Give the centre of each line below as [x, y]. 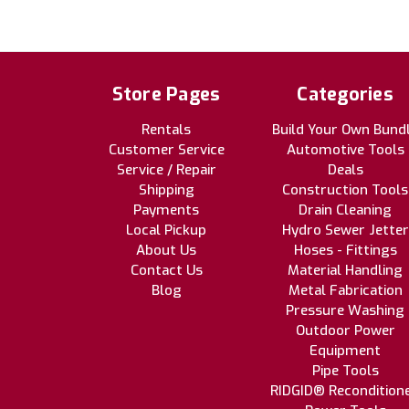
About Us [166, 251]
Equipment [345, 351]
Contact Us [166, 271]
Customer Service [166, 150]
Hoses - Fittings [345, 251]
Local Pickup [166, 231]
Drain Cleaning [345, 210]
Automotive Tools [345, 150]
